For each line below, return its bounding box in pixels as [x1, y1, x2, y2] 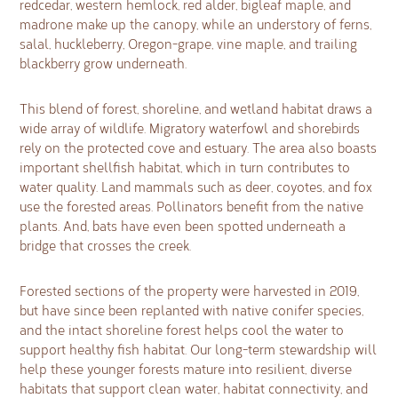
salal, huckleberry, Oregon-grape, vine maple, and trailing [20, 35, 358, 52]
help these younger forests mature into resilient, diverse [20, 359, 353, 378]
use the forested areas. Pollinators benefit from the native [20, 196, 364, 215]
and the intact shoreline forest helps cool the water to [20, 320, 345, 338]
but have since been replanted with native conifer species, [20, 300, 364, 319]
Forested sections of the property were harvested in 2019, [20, 281, 360, 299]
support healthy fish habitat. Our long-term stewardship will [20, 339, 378, 358]
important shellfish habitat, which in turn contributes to [20, 157, 351, 176]
